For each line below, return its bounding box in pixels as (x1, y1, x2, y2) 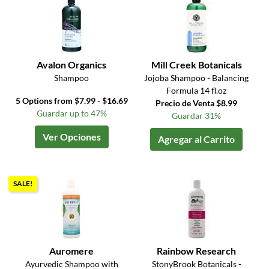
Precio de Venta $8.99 (156, 98, 238, 109)
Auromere (49, 245, 94, 257)
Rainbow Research (157, 245, 237, 257)
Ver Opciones (42, 131, 101, 143)
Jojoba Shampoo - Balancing (144, 73, 249, 83)
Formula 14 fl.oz (166, 85, 227, 96)
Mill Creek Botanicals (151, 59, 242, 71)
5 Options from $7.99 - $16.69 (15, 95, 128, 106)
